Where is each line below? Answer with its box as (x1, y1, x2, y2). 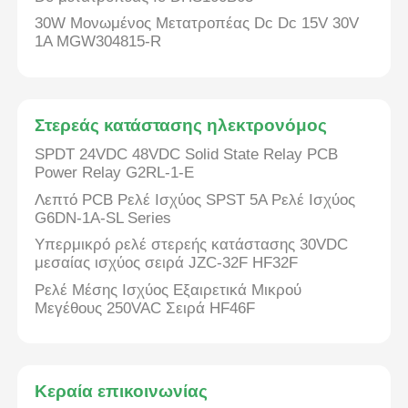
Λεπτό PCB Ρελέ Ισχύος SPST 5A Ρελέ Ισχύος (35, 190, 356, 209)
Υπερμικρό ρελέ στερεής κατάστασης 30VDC (35, 236, 349, 254)
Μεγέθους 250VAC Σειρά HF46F (35, 299, 256, 317)
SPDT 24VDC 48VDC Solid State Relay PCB (35, 145, 339, 163)
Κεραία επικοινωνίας (35, 382, 209, 402)
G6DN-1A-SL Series (35, 209, 172, 227)
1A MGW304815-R (35, 33, 162, 51)
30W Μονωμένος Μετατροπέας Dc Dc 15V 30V (35, 15, 360, 33)
